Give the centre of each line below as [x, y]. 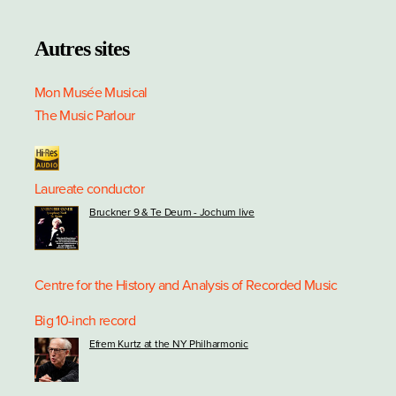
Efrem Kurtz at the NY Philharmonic [168, 343]
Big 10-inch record [84, 320]
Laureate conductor [89, 189]
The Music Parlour [84, 115]
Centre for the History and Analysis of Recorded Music [186, 285]
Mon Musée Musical [91, 92]
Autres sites [81, 48]
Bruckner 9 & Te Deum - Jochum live [171, 212]
